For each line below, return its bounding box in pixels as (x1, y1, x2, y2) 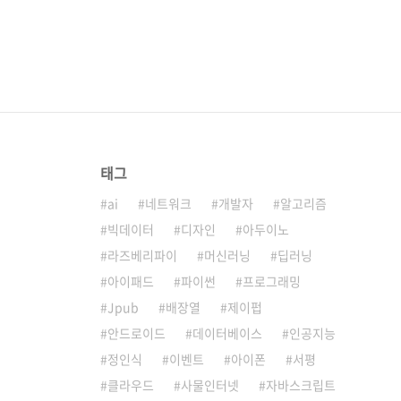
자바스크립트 (266, 376, 336, 394)
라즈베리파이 (107, 246, 177, 264)
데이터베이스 (192, 324, 262, 342)
